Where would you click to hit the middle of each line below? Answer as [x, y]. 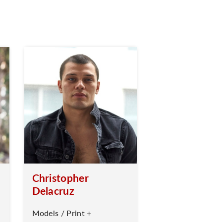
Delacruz [53, 191]
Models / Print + [62, 213]
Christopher [60, 178]
